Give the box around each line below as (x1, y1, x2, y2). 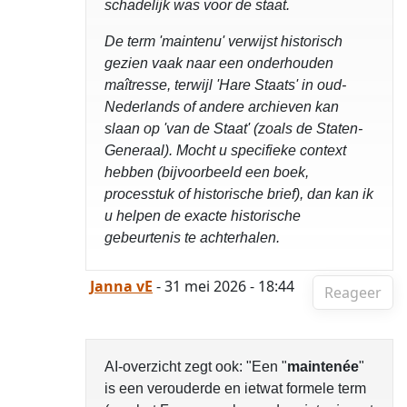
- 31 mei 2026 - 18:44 (153, 276, 294, 296)
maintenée (287, 359, 359, 374)
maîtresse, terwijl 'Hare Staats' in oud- (104, 77, 346, 93)
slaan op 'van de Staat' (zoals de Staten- (104, 121, 362, 136)
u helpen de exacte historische (104, 208, 301, 223)
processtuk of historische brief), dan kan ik (104, 186, 373, 202)
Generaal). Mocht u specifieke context (104, 143, 346, 158)
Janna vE (90, 276, 153, 296)
